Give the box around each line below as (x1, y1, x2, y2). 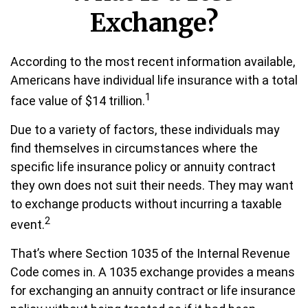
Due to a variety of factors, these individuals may (10, 122, 280, 137)
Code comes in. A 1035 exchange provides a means (10, 265, 295, 279)
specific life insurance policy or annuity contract (10, 159, 276, 174)
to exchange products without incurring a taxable (10, 197, 282, 211)
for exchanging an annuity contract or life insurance (10, 283, 296, 298)
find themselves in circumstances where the (10, 141, 258, 155)
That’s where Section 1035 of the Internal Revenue (10, 246, 290, 261)
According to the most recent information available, (10, 54, 295, 69)
